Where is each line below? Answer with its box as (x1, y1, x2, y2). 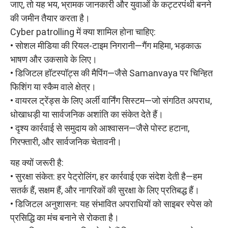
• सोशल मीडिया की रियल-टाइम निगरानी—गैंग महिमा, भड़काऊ (10, 40, 201, 51)
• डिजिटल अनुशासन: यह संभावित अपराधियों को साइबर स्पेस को (10, 198, 212, 210)
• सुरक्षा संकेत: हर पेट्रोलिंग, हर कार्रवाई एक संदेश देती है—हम (10, 171, 202, 182)
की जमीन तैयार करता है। (10, 12, 90, 23)
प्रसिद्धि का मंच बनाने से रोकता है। (10, 212, 119, 223)
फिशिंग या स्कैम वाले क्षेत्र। (10, 81, 96, 92)
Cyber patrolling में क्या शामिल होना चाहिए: (10, 26, 156, 37)
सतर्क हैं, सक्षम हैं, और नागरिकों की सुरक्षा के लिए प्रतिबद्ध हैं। (10, 185, 199, 196)
